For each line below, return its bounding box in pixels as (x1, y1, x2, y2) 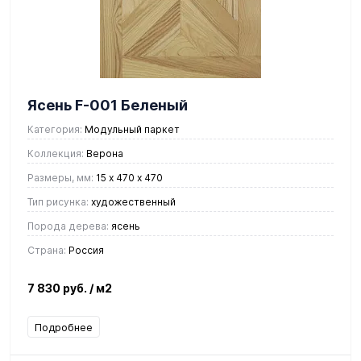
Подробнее (35, 320, 93, 334)
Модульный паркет (82, 122, 180, 135)
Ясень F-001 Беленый (27, 96, 188, 114)
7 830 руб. (27, 280, 89, 295)
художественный (89, 195, 176, 208)
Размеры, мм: (27, 171, 93, 184)
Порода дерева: (27, 219, 109, 232)
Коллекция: (27, 147, 84, 160)
